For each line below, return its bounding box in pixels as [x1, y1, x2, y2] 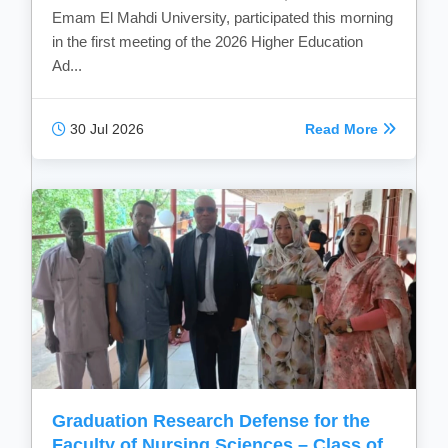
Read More [304, 121, 382, 138]
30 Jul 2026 [66, 121, 145, 138]
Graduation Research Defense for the [52, 411, 371, 432]
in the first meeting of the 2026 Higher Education [52, 33, 364, 51]
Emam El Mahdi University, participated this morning [52, 9, 394, 27]
